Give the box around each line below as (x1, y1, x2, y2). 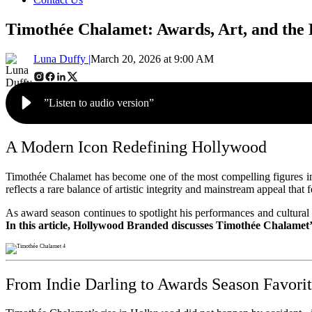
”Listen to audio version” (44, 96, 154, 109)
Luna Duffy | (33, 52, 91, 65)
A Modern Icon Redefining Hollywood (6, 137, 267, 156)
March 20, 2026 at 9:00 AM (91, 52, 214, 65)
